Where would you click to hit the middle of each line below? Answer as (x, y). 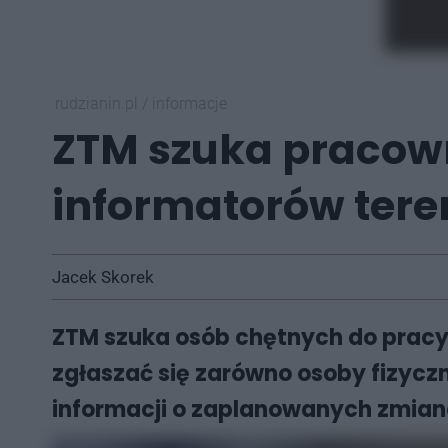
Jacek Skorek (103, 277)
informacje (189, 103)
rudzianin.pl (98, 103)
